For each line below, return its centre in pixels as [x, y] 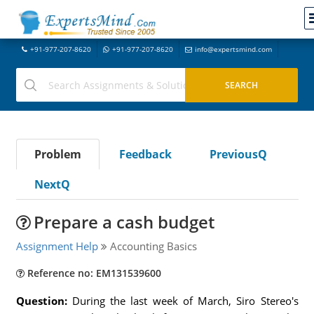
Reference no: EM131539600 [93, 273]
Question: [44, 301]
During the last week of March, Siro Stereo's [185, 301]
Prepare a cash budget [124, 222]
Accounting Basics [152, 246]
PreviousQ [238, 154]
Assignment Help [57, 246]
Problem [57, 154]
